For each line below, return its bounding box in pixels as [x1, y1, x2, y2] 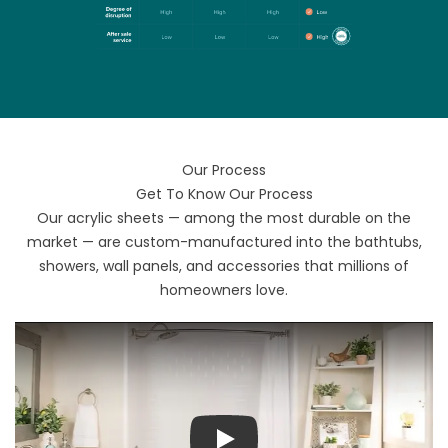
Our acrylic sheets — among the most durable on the [37, 208, 411, 229]
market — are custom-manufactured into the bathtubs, [26, 232, 422, 253]
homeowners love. [160, 280, 288, 301]
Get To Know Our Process [135, 184, 313, 205]
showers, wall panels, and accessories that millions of [39, 256, 409, 277]
